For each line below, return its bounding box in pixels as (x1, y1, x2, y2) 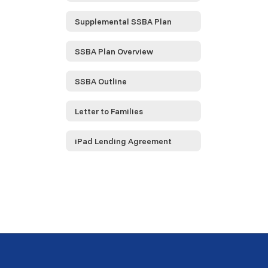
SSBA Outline (75, 75, 127, 87)
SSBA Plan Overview (75, 45, 153, 57)
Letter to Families (75, 105, 143, 117)
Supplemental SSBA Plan (75, 16, 172, 27)
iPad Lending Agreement (75, 135, 172, 147)
